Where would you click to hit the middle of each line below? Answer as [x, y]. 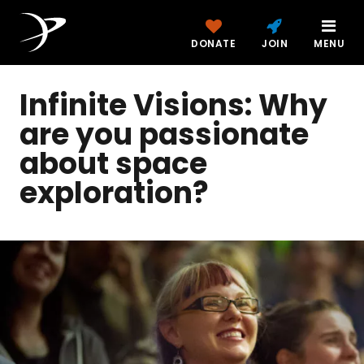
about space [113, 164]
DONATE [213, 43]
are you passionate [164, 134]
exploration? [114, 193]
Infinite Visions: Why [173, 105]
